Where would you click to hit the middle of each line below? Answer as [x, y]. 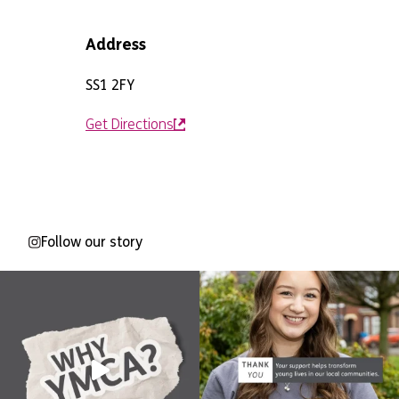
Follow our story [92, 242]
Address [116, 45]
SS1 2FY [110, 85]
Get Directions [130, 124]
